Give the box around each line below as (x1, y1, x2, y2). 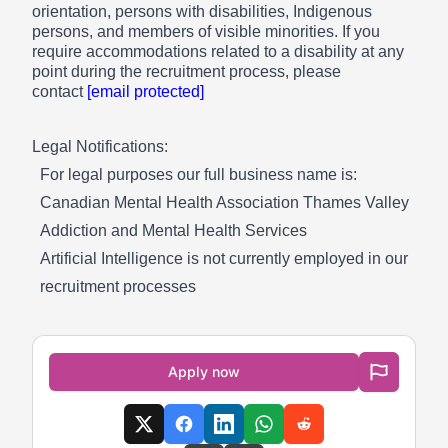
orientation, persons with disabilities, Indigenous (32, 2, 372, 20)
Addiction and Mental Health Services (40, 221, 307, 239)
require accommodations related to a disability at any (32, 42, 404, 60)
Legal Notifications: (32, 137, 168, 155)
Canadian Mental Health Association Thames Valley (40, 193, 409, 211)
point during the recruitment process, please (32, 62, 341, 80)
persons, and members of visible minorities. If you (32, 22, 380, 40)
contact (32, 82, 87, 100)
